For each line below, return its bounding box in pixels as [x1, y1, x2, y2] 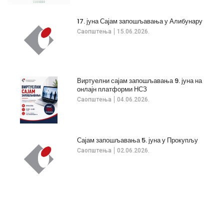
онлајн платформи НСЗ [77, 84, 147, 94]
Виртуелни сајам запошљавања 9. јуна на [77, 75, 202, 85]
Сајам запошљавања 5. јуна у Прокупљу [77, 135, 198, 145]
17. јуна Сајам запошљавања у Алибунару [77, 16, 203, 26]
